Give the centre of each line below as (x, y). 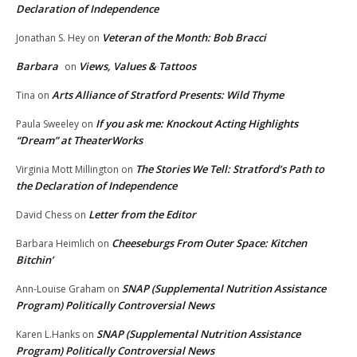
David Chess (44, 215)
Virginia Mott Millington (67, 170)
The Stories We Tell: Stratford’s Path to (230, 169)
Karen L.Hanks (48, 335)
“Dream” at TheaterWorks (84, 141)
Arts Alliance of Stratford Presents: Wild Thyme (168, 95)
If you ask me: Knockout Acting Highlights (197, 124)
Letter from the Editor (142, 215)
